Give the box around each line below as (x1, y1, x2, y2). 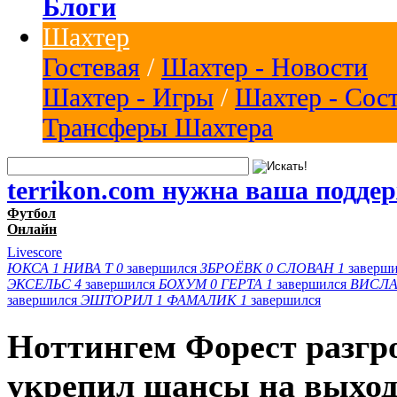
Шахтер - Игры (43, 82, 214, 112)
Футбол (7, 205, 56, 221)
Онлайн (7, 221, 57, 237)
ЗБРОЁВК (200, 260, 262, 276)
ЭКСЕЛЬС (7, 276, 71, 292)
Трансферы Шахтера (43, 112, 273, 142)
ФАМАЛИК (167, 292, 237, 307)
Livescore (7, 244, 62, 260)
